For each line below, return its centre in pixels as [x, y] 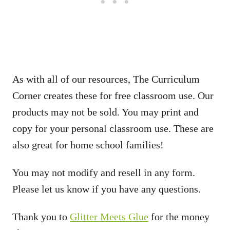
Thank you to [41, 217]
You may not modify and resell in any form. [104, 172]
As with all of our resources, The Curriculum [106, 79]
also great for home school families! [88, 145]
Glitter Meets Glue [109, 217]
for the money [179, 217]
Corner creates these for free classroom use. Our [113, 95]
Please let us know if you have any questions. [107, 189]
